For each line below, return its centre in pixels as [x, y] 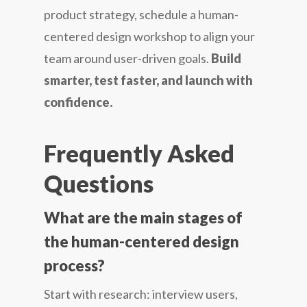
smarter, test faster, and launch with [148, 80]
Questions [99, 183]
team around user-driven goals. [127, 58]
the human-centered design [142, 241]
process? [74, 265]
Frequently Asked [139, 153]
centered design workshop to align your [149, 36]
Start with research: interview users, [141, 294]
